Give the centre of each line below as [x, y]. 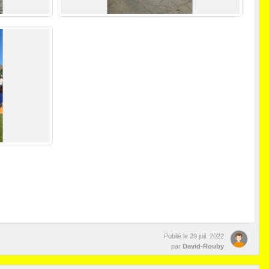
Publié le [177, 236]
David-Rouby [203, 246]
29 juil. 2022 [207, 236]
